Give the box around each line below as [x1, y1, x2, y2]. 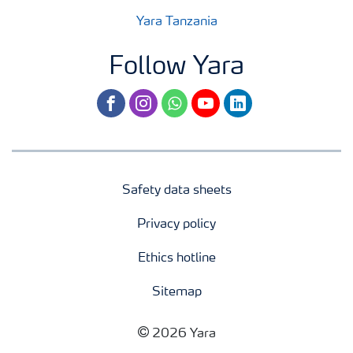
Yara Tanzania [136, 15, 217, 28]
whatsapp [161, 92, 217, 106]
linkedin [223, 92, 267, 106]
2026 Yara [151, 327, 216, 340]
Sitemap [151, 285, 202, 299]
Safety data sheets [121, 184, 232, 197]
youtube [191, 92, 237, 106]
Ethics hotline [137, 251, 216, 265]
